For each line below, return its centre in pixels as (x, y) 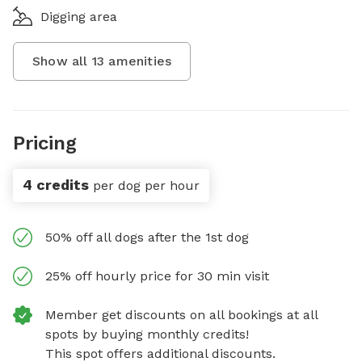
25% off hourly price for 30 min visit (157, 276)
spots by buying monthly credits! (147, 334)
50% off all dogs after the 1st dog (147, 237)
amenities (138, 61)
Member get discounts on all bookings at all (181, 315)
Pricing (45, 143)
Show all (62, 61)
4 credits (56, 185)
